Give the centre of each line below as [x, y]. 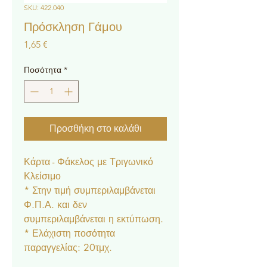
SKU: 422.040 [44, 7]
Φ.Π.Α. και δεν [55, 205]
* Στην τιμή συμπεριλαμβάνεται [90, 190]
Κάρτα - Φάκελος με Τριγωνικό [89, 162]
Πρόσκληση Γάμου [73, 27]
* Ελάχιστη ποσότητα [69, 233]
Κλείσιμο [44, 176]
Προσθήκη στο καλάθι [95, 128]
